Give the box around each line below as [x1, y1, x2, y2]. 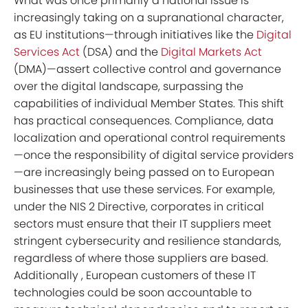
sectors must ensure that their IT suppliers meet [14, 216, 272, 232]
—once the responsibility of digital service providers [14, 147, 294, 163]
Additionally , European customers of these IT [14, 267, 256, 283]
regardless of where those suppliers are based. [14, 250, 268, 266]
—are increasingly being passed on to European [14, 164, 274, 180]
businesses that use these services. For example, [14, 181, 275, 197]
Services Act [14, 44, 80, 60]
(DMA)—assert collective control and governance [14, 61, 281, 77]
